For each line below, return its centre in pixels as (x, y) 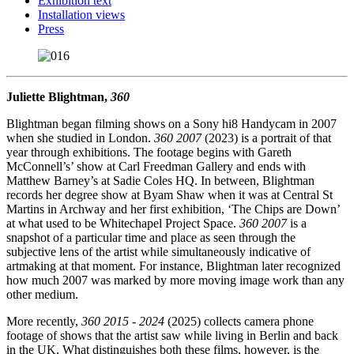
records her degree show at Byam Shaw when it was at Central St (169, 194)
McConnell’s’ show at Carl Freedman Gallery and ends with (156, 166)
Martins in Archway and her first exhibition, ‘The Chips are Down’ (173, 209)
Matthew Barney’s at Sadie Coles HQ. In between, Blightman (160, 180)
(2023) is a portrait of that (266, 137)
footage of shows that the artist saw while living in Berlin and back (172, 335)
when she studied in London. (80, 137)
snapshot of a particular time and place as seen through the (151, 237)
